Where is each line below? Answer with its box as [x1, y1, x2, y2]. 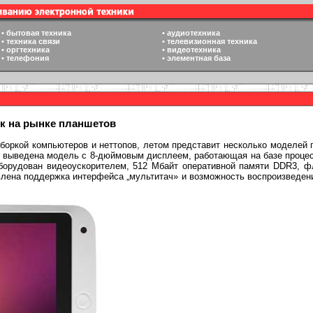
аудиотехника [167, 29, 220, 37]
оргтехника [6, 45, 50, 54]
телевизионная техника [167, 37, 257, 45]
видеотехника [167, 45, 221, 54]
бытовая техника [6, 29, 71, 37]
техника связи [6, 37, 60, 45]
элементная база [167, 54, 231, 62]
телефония [6, 54, 49, 62]
